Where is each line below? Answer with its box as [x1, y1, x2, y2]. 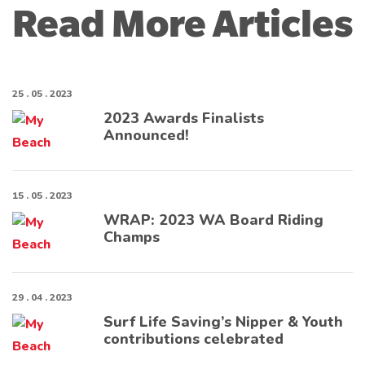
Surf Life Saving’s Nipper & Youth [103, 312, 343, 332]
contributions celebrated [103, 329, 284, 350]
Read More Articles [12, 4, 353, 46]
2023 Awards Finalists [103, 108, 264, 129]
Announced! [103, 125, 189, 146]
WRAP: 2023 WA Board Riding [103, 210, 323, 231]
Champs [103, 227, 160, 248]
